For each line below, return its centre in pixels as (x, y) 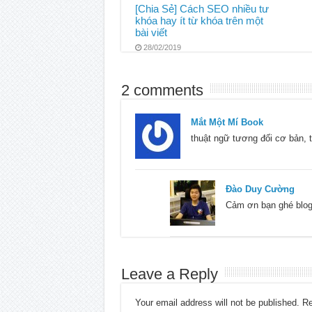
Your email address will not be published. (217, 303)
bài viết (151, 32)
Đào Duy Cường (260, 189)
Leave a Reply (169, 274)
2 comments (162, 91)
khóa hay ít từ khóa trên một (199, 20)
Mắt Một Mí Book (227, 123)
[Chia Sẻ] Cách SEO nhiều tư (202, 8)
